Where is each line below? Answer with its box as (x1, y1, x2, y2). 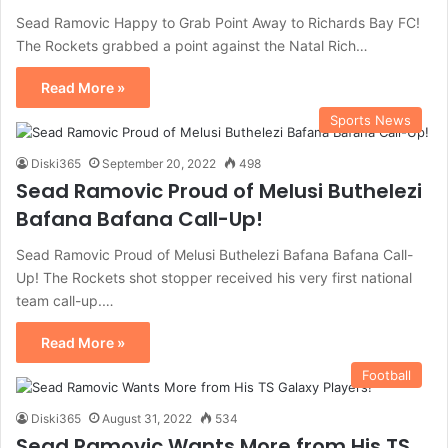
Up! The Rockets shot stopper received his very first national (16, 268, 412, 286)
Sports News (330, 111, 411, 128)
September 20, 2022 (102, 155, 216, 171)
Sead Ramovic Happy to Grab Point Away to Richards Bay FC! (16, 13, 420, 31)
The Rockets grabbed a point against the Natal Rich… (16, 36, 368, 54)
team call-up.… (16, 291, 114, 309)
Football (362, 366, 411, 383)
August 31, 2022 (102, 410, 192, 426)
